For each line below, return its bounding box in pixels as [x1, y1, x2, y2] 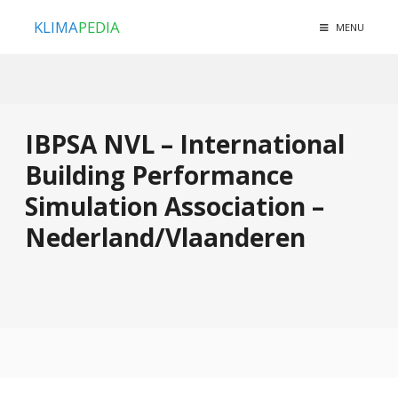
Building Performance [25, 158, 293, 193]
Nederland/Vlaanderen [25, 220, 306, 255]
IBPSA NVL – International [25, 127, 345, 162]
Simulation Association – [25, 189, 324, 224]
